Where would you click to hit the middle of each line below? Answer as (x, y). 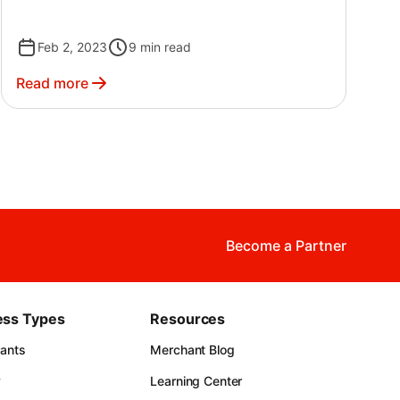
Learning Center (196, 381)
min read (166, 47)
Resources (188, 319)
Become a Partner (286, 246)
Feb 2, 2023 (73, 47)
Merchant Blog (192, 350)
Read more (53, 83)
